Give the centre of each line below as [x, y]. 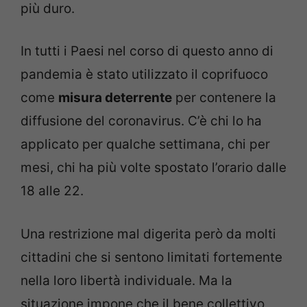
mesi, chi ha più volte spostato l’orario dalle [153, 168]
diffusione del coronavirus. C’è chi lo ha [141, 121]
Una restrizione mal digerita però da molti [148, 234]
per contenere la [224, 98]
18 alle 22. [52, 191]
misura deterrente [115, 98]
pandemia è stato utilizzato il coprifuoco [144, 75]
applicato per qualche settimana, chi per [145, 145]
